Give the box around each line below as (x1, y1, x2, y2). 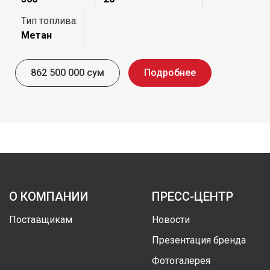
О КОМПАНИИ (9, 189, 89, 204)
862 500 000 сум (31, 67, 104, 79)
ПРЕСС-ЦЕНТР (152, 189, 233, 204)
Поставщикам (9, 214, 72, 226)
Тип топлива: (21, 15, 78, 27)
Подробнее (144, 67, 196, 79)
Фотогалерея (152, 255, 210, 267)
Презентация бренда (152, 234, 246, 246)
